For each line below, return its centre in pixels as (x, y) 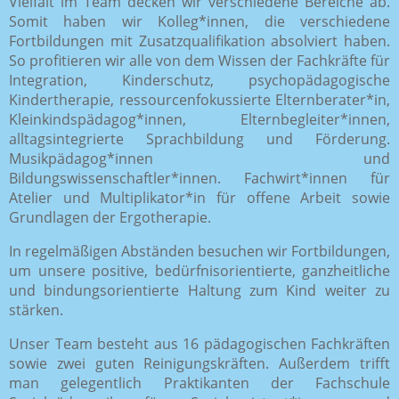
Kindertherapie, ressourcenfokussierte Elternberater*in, (199, 99)
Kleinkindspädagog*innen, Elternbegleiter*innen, (199, 119)
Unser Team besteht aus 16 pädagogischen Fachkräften (199, 343)
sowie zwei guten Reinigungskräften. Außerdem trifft (199, 363)
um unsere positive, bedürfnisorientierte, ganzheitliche (199, 270)
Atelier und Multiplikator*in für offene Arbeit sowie (199, 197)
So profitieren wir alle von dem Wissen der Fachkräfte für (199, 60)
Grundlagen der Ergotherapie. (110, 217)
